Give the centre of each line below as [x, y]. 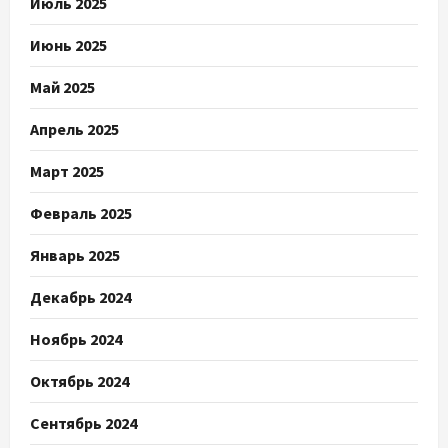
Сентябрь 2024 [83, 423]
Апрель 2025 [74, 129]
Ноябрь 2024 [76, 339]
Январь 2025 [75, 255]
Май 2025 [62, 87]
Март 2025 [67, 171]
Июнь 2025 [68, 45]
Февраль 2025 [81, 213]
